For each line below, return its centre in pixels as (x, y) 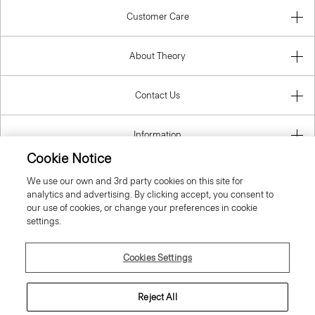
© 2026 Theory (157, 295)
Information (157, 134)
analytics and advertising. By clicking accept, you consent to (150, 194)
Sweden (159, 200)
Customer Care (157, 16)
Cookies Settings (157, 258)
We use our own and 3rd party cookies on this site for (135, 181)
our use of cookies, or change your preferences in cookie (142, 208)
